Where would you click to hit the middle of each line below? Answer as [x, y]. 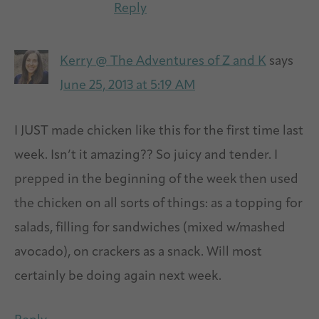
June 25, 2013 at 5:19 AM [127, 85]
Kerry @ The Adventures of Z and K [163, 61]
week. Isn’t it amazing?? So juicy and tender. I [146, 155]
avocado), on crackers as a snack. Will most [138, 252]
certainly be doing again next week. [118, 276]
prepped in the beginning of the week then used [156, 179]
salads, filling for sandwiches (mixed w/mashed [150, 228]
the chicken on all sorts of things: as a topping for [158, 204]
